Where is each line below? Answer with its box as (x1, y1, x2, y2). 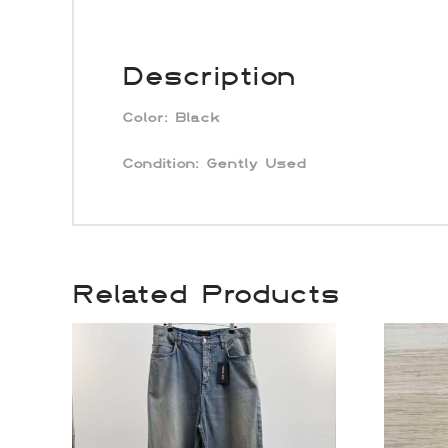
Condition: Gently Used (121, 155, 306, 172)
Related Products (72, 275, 340, 309)
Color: (121, 109, 168, 126)
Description (121, 58, 296, 92)
